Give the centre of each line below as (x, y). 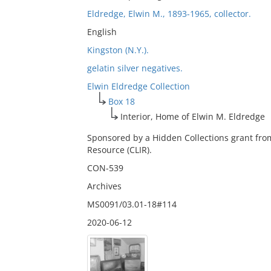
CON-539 (105, 168)
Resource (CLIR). (119, 150)
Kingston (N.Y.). (118, 50)
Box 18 (121, 101)
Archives (104, 186)
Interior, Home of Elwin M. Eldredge (192, 116)
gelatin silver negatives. (135, 68)
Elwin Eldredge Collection (138, 86)
